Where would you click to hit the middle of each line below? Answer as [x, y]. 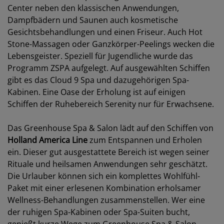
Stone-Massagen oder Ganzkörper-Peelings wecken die [111, 44]
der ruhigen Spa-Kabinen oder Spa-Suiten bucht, [99, 212]
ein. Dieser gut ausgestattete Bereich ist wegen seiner [108, 152]
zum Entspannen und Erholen [145, 140]
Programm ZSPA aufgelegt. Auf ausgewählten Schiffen [109, 68]
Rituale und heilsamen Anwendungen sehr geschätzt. [107, 164]
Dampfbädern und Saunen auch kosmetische [93, 20]
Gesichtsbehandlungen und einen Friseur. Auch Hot [105, 32]
